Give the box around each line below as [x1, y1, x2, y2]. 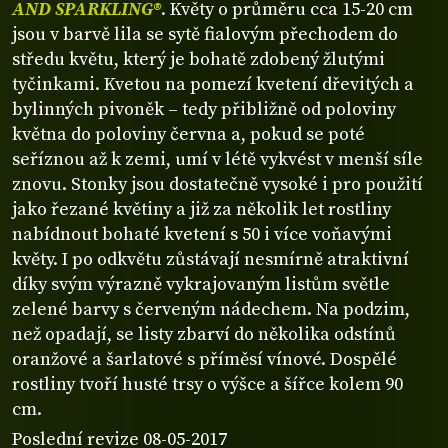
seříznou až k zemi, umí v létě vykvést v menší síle [12, 147, 423, 171]
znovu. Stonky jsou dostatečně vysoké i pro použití [12, 172, 423, 196]
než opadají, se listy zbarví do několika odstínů [12, 322, 396, 346]
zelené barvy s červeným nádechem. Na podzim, [12, 297, 410, 321]
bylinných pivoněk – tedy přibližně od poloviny [12, 97, 396, 121]
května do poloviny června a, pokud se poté [12, 122, 365, 146]
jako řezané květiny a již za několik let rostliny [12, 197, 391, 221]
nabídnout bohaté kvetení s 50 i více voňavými [12, 222, 392, 246]
